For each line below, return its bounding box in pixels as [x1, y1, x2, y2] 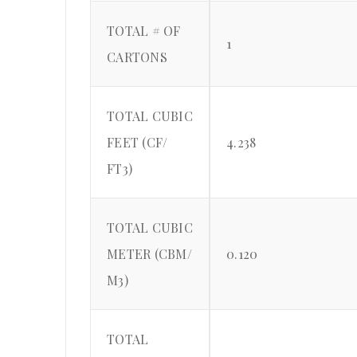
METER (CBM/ [107, 245, 192, 263]
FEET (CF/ [107, 134, 168, 151]
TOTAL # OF [107, 22, 181, 40]
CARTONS [107, 49, 167, 66]
